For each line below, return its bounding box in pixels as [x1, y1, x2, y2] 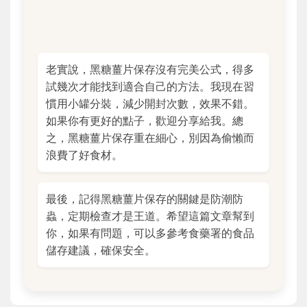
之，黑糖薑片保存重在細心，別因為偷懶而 [46, 131, 254, 145]
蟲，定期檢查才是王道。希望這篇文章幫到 [46, 209, 254, 223]
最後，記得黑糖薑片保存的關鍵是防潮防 [46, 192, 243, 206]
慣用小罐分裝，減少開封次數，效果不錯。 [46, 97, 254, 111]
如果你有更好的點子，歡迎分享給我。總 [46, 114, 243, 128]
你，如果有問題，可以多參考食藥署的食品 [46, 226, 254, 241]
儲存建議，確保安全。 [46, 243, 156, 258]
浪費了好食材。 [46, 148, 123, 162]
